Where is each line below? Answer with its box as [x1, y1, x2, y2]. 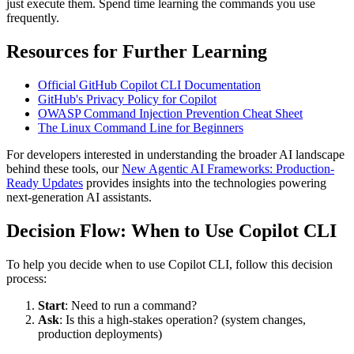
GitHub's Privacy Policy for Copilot [38, 92, 217, 107]
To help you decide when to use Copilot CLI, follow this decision [6, 257, 333, 271]
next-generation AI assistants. [6, 190, 152, 205]
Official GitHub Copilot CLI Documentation [38, 78, 261, 92]
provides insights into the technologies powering [83, 176, 326, 190]
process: [6, 271, 47, 285]
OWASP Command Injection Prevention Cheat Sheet [38, 107, 303, 121]
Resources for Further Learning [6, 41, 267, 62]
